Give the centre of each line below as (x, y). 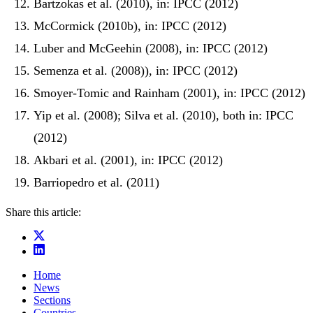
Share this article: (43, 212)
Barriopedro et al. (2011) (96, 183)
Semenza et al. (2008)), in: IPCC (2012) (136, 71)
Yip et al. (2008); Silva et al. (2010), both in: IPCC (163, 116)
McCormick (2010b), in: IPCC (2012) (130, 26)
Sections (52, 300)
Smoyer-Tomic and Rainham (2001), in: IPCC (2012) (169, 93)
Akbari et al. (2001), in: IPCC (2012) (128, 160)
